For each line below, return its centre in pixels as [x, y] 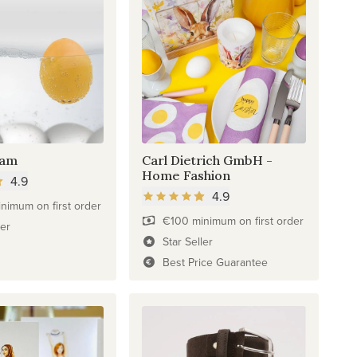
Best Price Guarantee [215, 262]
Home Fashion [186, 175]
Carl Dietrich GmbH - [208, 160]
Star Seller [187, 241]
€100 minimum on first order [233, 220]
